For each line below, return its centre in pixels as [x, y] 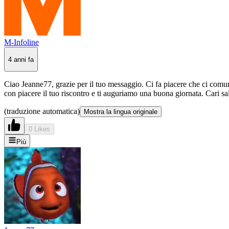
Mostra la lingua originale [121, 112]
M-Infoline [21, 42]
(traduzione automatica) [42, 111]
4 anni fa [21, 59]
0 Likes [39, 129]
